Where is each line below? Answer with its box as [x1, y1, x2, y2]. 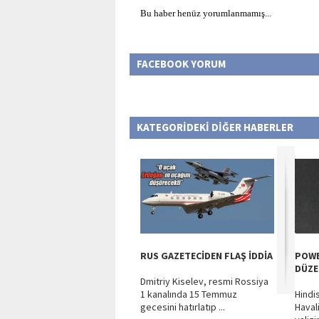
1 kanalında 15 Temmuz [140, 288, 237, 300]
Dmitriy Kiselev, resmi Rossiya [140, 275, 268, 288]
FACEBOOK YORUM [137, 57, 226, 70]
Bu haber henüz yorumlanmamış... [140, 8, 271, 19]
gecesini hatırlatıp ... [140, 300, 225, 313]
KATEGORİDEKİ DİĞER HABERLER [137, 120, 293, 134]
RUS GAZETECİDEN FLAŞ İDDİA [140, 249, 273, 262]
